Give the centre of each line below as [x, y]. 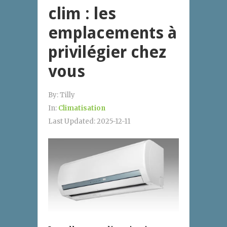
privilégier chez [107, 52]
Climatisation [82, 108]
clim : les [82, 13]
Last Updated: [72, 121]
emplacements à [112, 33]
